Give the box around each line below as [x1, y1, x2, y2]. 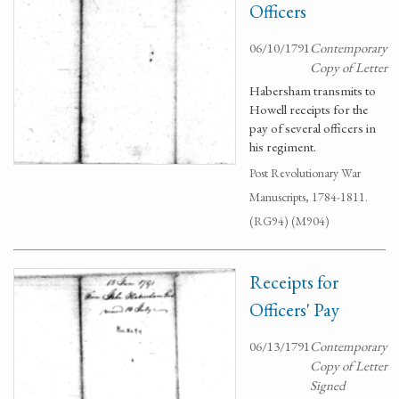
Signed [310, 377, 346, 394]
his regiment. [249, 138, 316, 155]
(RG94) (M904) [249, 213, 330, 229]
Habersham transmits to [249, 82, 376, 99]
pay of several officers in [249, 119, 376, 136]
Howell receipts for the [249, 101, 368, 118]
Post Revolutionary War [249, 165, 361, 181]
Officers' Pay [249, 297, 339, 322]
